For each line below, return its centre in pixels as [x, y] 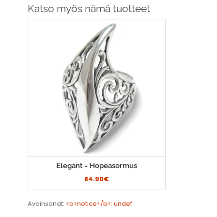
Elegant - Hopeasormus [97, 166]
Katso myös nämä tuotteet [89, 9]
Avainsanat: [47, 204]
